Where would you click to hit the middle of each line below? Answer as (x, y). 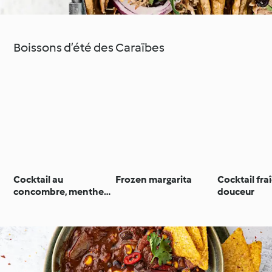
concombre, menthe (59, 191)
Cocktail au (39, 179)
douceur (236, 191)
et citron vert (42, 203)
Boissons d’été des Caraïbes (89, 47)
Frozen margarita (154, 179)
